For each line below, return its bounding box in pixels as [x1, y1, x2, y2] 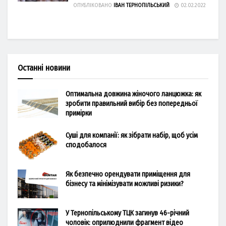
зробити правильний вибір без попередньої [66, 99, 198, 108]
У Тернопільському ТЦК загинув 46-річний [66, 208, 189, 217]
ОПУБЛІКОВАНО [73, 2, 112, 9]
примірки [66, 108, 92, 118]
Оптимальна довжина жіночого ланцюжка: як [66, 89, 201, 98]
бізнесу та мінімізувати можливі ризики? [66, 179, 184, 188]
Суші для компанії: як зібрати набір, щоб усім [66, 131, 198, 140]
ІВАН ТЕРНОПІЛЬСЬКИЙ [114, 2, 169, 9]
